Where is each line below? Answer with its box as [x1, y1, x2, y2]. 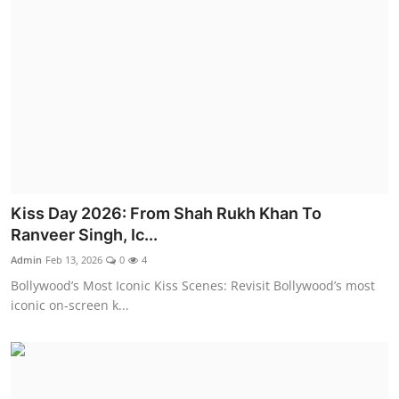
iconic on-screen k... [11, 297, 129, 314]
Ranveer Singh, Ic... [11, 225, 158, 245]
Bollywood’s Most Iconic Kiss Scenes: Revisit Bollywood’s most [11, 277, 375, 295]
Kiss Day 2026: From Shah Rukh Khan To [11, 204, 322, 224]
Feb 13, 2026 [45, 253, 102, 267]
